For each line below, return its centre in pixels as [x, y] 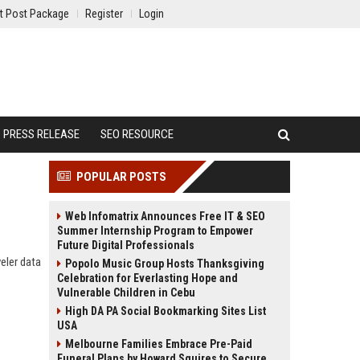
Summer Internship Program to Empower [155, 231]
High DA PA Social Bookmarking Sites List [166, 311]
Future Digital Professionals [126, 245]
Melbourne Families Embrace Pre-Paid [159, 344]
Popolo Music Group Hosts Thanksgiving [165, 264]
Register [104, 14]
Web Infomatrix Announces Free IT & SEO [165, 216]
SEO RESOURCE [137, 134]
